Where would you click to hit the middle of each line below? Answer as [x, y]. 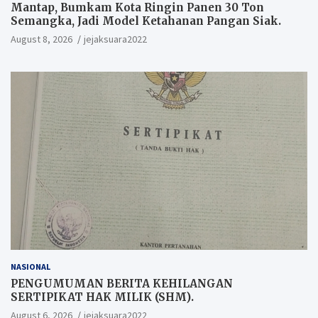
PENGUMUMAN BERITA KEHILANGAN [122, 283]
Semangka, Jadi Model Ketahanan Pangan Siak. [146, 21]
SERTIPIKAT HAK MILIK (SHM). [102, 297]
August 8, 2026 [42, 39]
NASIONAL [31, 266]
